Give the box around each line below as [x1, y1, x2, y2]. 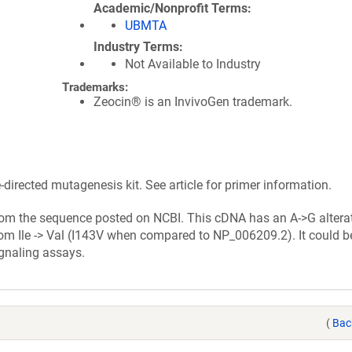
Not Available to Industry [125, 57, 261, 71]
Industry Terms [93, 39, 179, 54]
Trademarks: [62, 80, 128, 94]
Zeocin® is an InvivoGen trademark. [93, 94, 292, 109]
